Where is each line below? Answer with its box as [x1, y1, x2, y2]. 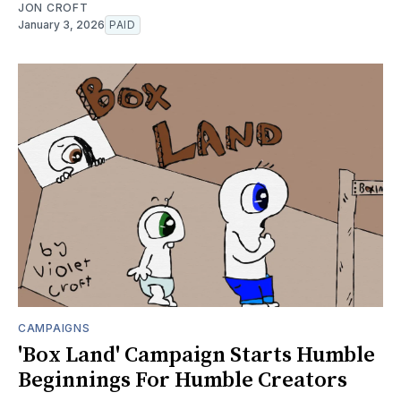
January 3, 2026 [18, 17, 105, 31]
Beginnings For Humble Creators [18, 366, 347, 394]
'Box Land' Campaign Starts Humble [18, 341, 375, 369]
